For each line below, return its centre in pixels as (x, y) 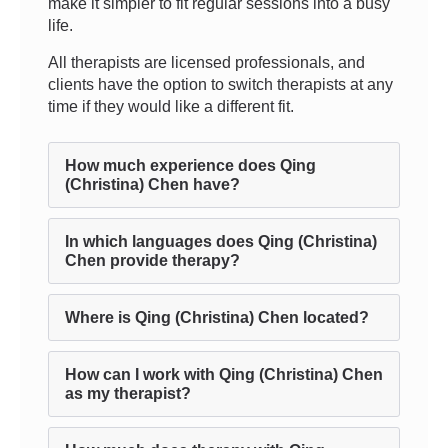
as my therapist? (128, 393)
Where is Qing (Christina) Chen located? (217, 317)
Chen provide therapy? (152, 260)
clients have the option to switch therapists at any (220, 84)
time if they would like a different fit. (171, 106)
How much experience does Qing (190, 165)
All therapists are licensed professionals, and (206, 62)
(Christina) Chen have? (152, 184)
